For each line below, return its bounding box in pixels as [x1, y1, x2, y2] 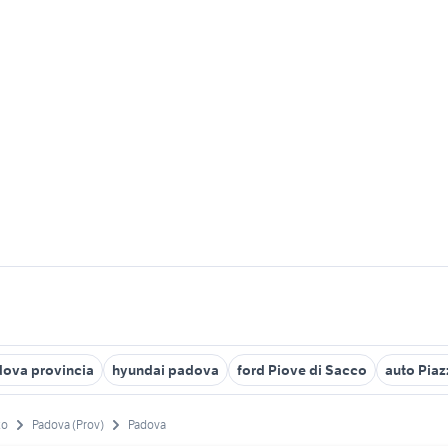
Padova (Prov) [32, 417, 104, 433]
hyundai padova [112, 361, 219, 379]
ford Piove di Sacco [237, 361, 367, 379]
